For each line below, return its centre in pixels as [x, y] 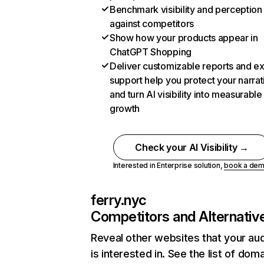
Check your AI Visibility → [192, 147]
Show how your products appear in [184, 38]
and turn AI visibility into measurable [186, 94]
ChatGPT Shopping [151, 52]
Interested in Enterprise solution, [169, 165]
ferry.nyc [119, 200]
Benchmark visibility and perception [186, 9]
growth [125, 108]
